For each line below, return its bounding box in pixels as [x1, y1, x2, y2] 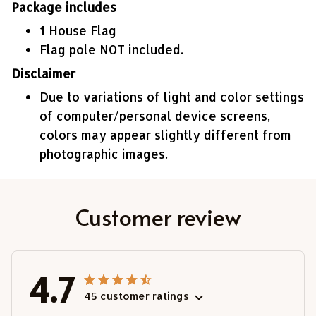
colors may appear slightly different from [39, 126, 291, 142]
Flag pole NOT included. [39, 42, 183, 58]
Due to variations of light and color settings [39, 88, 304, 104]
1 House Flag [39, 23, 116, 39]
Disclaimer [11, 65, 75, 81]
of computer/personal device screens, [39, 107, 270, 123]
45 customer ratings [84, 288, 189, 303]
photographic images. [39, 145, 168, 162]
